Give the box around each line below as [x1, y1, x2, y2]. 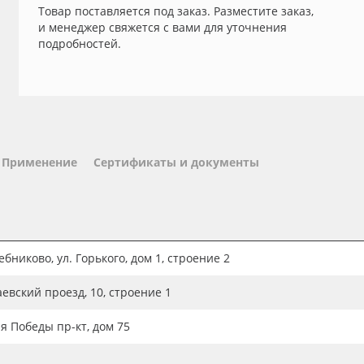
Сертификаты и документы [93, 154, 259, 170]
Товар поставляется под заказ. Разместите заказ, [37, 3, 314, 19]
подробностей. [37, 36, 121, 51]
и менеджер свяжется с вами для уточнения [37, 19, 287, 35]
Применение [2, 154, 77, 170]
